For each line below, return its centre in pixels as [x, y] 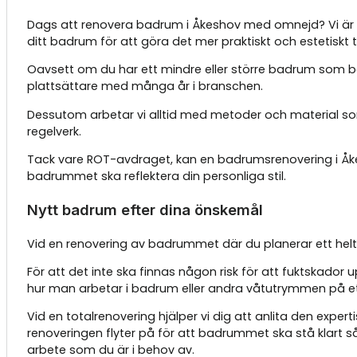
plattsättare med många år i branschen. [145, 86]
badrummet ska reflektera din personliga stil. [156, 176]
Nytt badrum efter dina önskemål [145, 210]
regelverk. [54, 131]
